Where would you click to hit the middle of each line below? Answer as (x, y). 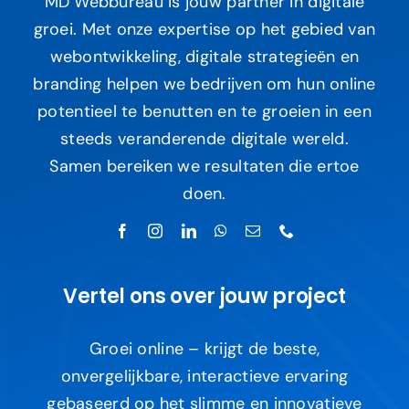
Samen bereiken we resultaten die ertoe (204, 167)
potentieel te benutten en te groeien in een (204, 112)
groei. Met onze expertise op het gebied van (204, 30)
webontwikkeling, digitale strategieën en (204, 57)
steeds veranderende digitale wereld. (204, 139)
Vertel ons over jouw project (204, 297)
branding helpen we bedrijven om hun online (204, 84)
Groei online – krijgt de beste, (204, 349)
